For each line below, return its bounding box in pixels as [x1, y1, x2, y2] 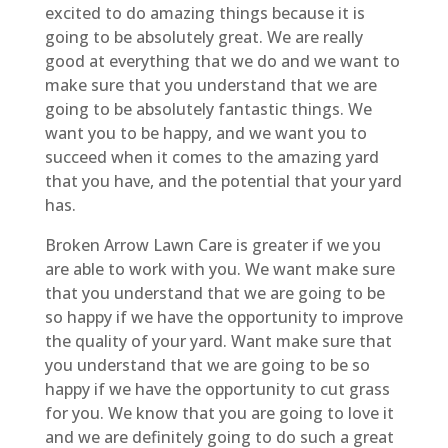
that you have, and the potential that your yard [44, 169, 402, 192]
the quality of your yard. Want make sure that [44, 329, 392, 352]
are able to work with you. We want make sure [44, 257, 395, 280]
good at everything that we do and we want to [44, 49, 400, 72]
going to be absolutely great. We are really [44, 25, 363, 48]
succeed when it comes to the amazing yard [44, 145, 379, 168]
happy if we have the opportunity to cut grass [44, 377, 390, 400]
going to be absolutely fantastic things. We [44, 97, 372, 120]
